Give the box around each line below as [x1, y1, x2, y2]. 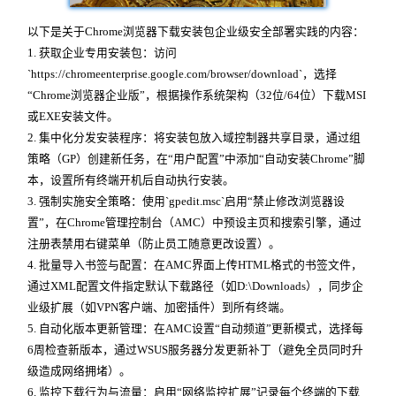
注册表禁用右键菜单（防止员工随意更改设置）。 [27, 237, 280, 250]
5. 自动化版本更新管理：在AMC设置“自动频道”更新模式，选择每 [27, 322, 363, 335]
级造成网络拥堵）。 [27, 364, 131, 377]
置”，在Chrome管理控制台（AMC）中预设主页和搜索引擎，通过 [27, 216, 362, 229]
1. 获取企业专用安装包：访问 [27, 46, 177, 59]
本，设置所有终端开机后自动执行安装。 [27, 173, 234, 187]
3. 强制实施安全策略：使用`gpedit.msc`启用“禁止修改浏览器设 [27, 194, 345, 208]
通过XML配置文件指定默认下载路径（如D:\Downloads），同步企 [27, 279, 363, 293]
